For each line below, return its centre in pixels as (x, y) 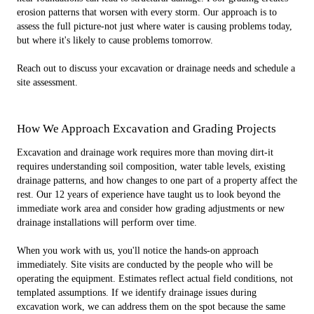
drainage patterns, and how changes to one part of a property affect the (157, 180)
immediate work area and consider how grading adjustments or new (151, 209)
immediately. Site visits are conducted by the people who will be (145, 265)
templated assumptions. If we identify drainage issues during (137, 293)
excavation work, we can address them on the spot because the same (151, 307)
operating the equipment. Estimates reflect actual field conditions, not (155, 279)
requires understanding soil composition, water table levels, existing (151, 166)
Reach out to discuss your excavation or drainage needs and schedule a (156, 68)
